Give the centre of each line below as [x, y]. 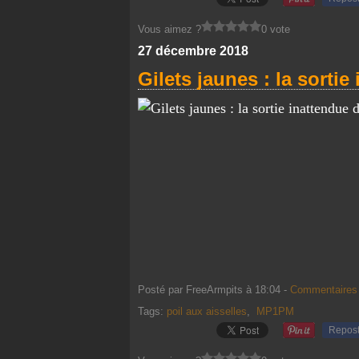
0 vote [276, 29]
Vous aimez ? [169, 29]
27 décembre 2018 [193, 51]
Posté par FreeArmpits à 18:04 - [214, 290]
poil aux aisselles [207, 311]
